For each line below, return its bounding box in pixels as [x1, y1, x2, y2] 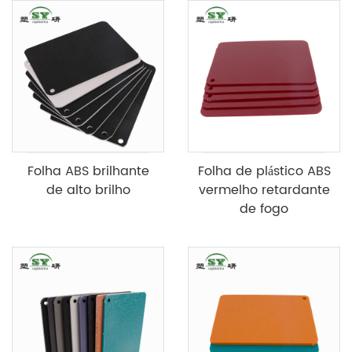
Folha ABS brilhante [27, 160, 149, 181]
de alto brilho [46, 179, 130, 200]
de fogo [240, 198, 288, 219]
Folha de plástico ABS [197, 160, 331, 181]
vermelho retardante [198, 179, 330, 200]
